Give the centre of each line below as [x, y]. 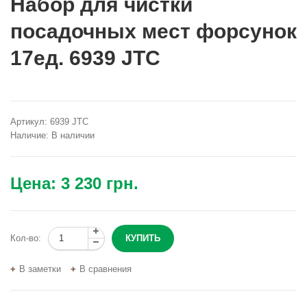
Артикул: [29, 121]
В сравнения [106, 269]
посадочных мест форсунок [153, 31]
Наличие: [29, 135]
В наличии [72, 135]
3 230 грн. [100, 183]
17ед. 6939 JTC [85, 58]
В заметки [40, 269]
